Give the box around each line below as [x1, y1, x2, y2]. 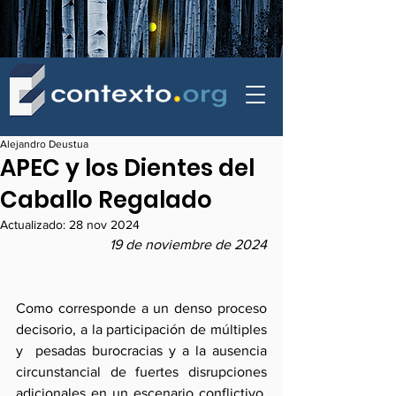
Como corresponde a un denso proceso [16, 301, 267, 316]
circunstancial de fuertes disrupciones [16, 364, 267, 379]
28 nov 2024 [69, 217, 140, 232]
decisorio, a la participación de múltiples [16, 322, 267, 337]
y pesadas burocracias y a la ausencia [16, 343, 267, 358]
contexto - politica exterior [53, 72, 232, 86]
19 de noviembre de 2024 [110, 237, 267, 252]
